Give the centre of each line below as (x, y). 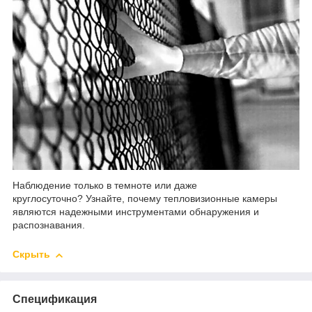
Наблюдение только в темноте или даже (105, 186)
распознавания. (49, 225)
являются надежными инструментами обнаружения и (136, 212)
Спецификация (55, 299)
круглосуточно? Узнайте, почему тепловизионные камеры (145, 199)
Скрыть (31, 255)
